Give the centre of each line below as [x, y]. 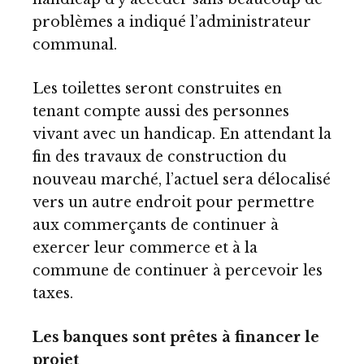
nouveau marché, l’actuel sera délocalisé [182, 180]
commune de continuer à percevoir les [178, 271]
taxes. [53, 294]
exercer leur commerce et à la [145, 248]
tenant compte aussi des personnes [161, 112]
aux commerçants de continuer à [156, 225]
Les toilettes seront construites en [157, 89]
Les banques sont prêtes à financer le [176, 337]
